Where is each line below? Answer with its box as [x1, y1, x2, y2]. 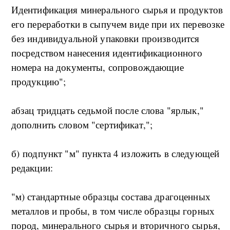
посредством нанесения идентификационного [11, 46, 203, 60]
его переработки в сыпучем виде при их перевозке [11, 17, 225, 31]
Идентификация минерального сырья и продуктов [11, 3, 223, 16]
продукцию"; [11, 75, 66, 88]
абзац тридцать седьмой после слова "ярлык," [11, 104, 204, 117]
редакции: [11, 161, 53, 175]
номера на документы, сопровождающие [11, 61, 184, 74]
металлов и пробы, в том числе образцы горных [11, 204, 215, 218]
